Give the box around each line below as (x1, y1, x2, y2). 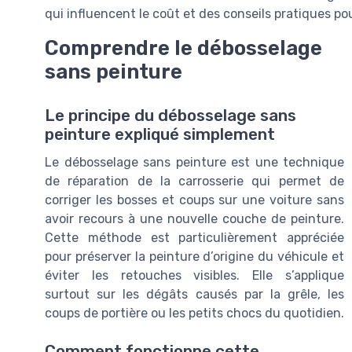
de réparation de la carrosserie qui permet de (45, 174, 344, 189)
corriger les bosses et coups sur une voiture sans (45, 192, 344, 208)
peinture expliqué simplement (45, 125, 275, 145)
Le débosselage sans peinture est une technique (45, 155, 344, 170)
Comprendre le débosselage (45, 36, 322, 60)
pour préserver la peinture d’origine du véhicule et (45, 249, 344, 265)
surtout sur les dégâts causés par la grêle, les (45, 287, 344, 302)
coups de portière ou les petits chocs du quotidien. (45, 306, 344, 321)
